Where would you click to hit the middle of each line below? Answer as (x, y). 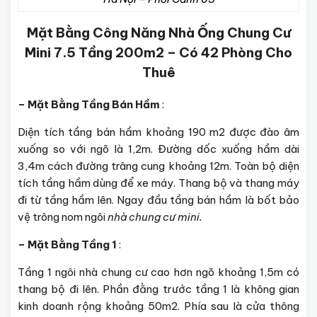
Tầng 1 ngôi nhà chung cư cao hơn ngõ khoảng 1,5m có (158, 272)
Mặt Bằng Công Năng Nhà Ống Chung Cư (158, 32)
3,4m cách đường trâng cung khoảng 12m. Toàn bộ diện (158, 166)
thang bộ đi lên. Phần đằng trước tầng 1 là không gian (158, 289)
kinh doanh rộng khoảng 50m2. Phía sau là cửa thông (158, 306)
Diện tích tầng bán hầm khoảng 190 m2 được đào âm (158, 132)
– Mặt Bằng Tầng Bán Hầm (89, 104)
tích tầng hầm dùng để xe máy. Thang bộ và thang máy (158, 183)
